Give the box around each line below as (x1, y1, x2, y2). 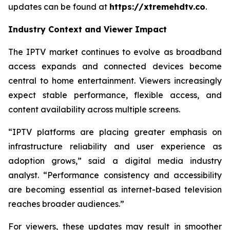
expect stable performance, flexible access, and (8, 90, 222, 100)
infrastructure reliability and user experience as (8, 141, 222, 151)
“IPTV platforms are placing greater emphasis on (8, 127, 222, 137)
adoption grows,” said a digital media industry (8, 156, 222, 166)
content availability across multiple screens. (8, 104, 180, 114)
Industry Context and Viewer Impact (8, 24, 167, 34)
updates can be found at (8, 2, 109, 12)
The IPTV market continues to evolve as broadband (8, 47, 222, 57)
